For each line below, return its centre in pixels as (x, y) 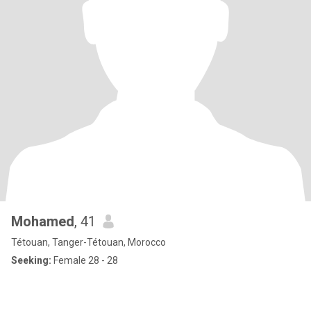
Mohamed (43, 221)
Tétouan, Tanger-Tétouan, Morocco (89, 242)
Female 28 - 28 (85, 260)
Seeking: (31, 260)
